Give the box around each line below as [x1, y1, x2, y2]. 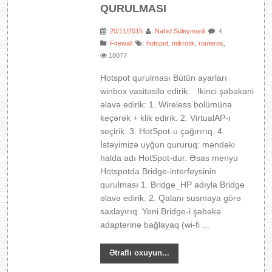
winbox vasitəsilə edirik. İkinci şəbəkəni [100, 86, 254, 96]
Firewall [110, 39, 133, 47]
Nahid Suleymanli [155, 27, 206, 35]
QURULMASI [100, 2, 167, 15]
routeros [199, 39, 224, 47]
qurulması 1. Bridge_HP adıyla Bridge [100, 180, 245, 189]
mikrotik [172, 39, 195, 47]
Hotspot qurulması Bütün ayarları [100, 73, 228, 83]
